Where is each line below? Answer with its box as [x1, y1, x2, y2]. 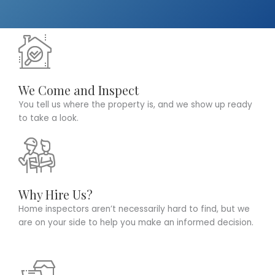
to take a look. [18, 112, 79, 125]
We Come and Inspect [18, 82, 139, 99]
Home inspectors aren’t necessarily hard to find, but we [18, 203, 250, 215]
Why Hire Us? [18, 186, 93, 203]
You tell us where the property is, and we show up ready [18, 99, 252, 111]
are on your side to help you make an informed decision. [18, 217, 254, 229]
